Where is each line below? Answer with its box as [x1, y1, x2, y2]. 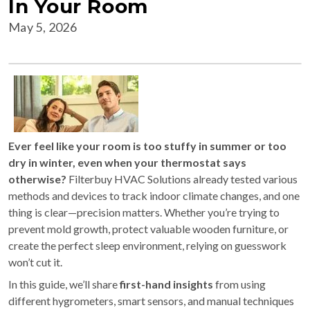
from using [213, 277, 266, 291]
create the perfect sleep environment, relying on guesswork [8, 239, 286, 252]
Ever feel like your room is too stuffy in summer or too [8, 139, 286, 152]
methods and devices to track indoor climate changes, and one [8, 189, 300, 202]
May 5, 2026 [8, 19, 77, 35]
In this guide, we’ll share [8, 277, 120, 291]
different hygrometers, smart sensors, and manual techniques [8, 294, 294, 307]
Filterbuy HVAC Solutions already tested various [66, 172, 298, 185]
